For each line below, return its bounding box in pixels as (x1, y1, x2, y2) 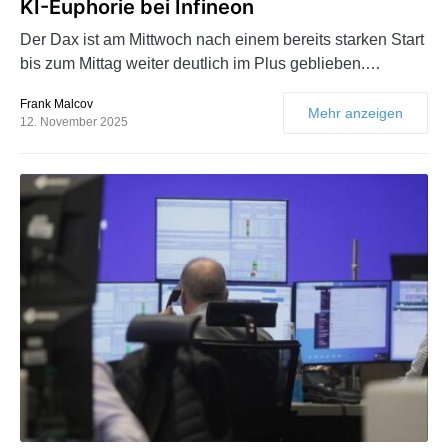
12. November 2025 (20, 114, 128, 129)
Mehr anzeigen (308, 104, 403, 121)
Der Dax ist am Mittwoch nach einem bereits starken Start (20, 30, 424, 48)
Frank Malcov (20, 96, 93, 111)
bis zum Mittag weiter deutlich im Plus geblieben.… (20, 54, 381, 72)
